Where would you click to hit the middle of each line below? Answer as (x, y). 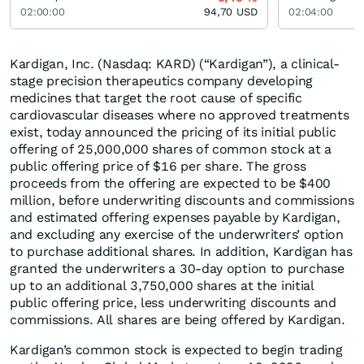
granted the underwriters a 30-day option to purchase (177, 269)
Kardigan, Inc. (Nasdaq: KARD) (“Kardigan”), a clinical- (175, 64)
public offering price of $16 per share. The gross (158, 167)
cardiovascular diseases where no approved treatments (180, 115)
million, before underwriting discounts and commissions (182, 201)
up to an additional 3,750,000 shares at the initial (162, 286)
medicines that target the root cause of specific (156, 98)
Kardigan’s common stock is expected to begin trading (176, 350)
